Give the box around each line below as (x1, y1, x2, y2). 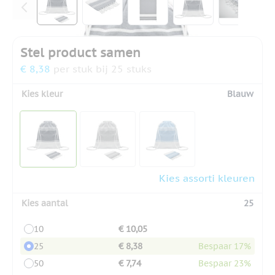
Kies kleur (21, 88, 63, 99)
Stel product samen (20, 44, 141, 61)
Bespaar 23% (198, 257, 251, 269)
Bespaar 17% (198, 240, 251, 252)
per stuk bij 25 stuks (53, 62, 152, 75)
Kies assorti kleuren (159, 171, 255, 184)
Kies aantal (21, 197, 68, 209)
